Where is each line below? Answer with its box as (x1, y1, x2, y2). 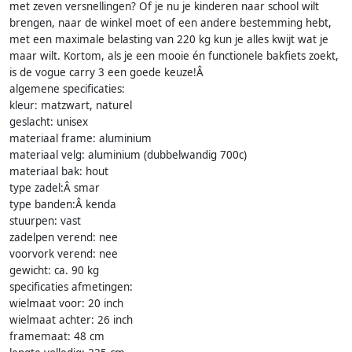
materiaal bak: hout (9, 164, 108, 179)
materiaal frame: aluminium (9, 131, 152, 146)
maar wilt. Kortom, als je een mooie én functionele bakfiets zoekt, (9, 49, 339, 64)
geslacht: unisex (9, 115, 88, 130)
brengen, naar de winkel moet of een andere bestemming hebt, (9, 16, 332, 31)
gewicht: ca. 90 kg (9, 263, 99, 278)
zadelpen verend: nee (9, 230, 118, 245)
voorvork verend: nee (9, 247, 118, 262)
